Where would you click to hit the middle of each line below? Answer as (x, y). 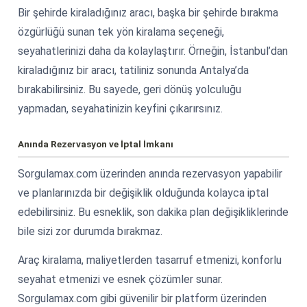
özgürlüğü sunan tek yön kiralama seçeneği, (121, 32)
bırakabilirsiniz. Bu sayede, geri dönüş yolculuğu (130, 89)
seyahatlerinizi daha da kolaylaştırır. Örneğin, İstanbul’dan (153, 51)
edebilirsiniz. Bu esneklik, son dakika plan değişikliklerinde (153, 212)
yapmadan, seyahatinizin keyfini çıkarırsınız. (120, 108)
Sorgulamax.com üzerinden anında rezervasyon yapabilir (150, 173)
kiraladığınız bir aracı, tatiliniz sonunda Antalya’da (133, 70)
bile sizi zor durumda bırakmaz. (90, 231)
